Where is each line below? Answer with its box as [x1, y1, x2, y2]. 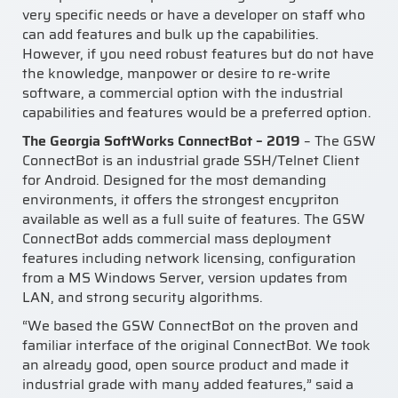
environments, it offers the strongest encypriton [22, 187, 339, 211]
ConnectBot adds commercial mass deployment [22, 227, 331, 250]
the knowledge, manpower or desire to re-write [22, 61, 330, 84]
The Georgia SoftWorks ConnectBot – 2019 [22, 129, 300, 152]
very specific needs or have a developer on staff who [22, 3, 365, 26]
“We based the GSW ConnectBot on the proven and [22, 314, 358, 337]
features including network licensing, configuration [22, 246, 356, 269]
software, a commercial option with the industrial [22, 81, 343, 104]
